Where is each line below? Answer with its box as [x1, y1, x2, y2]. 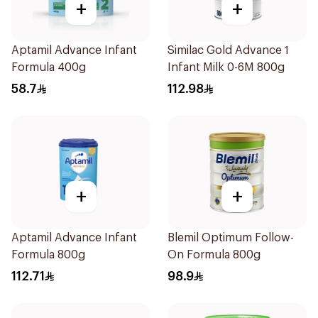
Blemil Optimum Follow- [168, 232, 294, 243]
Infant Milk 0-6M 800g [168, 62, 285, 73]
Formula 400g [11, 62, 86, 73]
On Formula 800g [168, 249, 261, 261]
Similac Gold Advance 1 [168, 45, 289, 56]
